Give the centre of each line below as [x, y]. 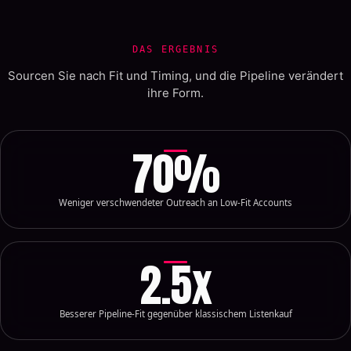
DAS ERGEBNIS [175, 49]
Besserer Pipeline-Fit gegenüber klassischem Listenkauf [175, 314]
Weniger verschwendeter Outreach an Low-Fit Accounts [175, 203]
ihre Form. [175, 93]
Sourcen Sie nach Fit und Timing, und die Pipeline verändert [175, 76]
